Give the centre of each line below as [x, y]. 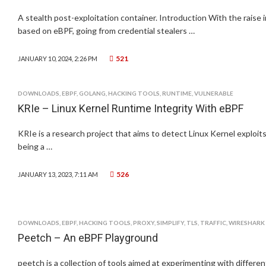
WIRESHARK [247, 223]
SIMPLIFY [170, 223]
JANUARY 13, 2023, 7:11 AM [58, 174]
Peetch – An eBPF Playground [88, 238]
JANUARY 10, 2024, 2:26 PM [58, 58]
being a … [35, 146]
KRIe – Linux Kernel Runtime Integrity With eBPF [131, 108]
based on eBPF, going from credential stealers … [106, 31]
